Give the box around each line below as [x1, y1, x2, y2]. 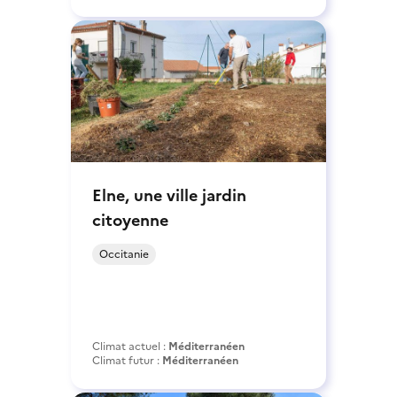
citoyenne [92, 207, 168, 232]
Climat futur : [92, 352, 162, 369]
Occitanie [99, 245, 149, 262]
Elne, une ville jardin [92, 183, 246, 207]
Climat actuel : [92, 338, 168, 354]
